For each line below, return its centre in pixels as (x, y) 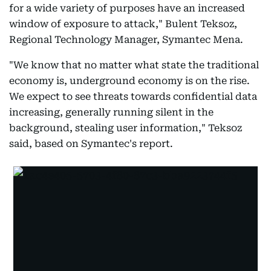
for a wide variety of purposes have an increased (127, 8)
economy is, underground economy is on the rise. (129, 81)
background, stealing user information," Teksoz (126, 128)
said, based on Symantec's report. (91, 144)
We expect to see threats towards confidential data (133, 96)
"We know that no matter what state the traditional (134, 65)
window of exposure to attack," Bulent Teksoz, (123, 24)
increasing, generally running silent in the (111, 112)
